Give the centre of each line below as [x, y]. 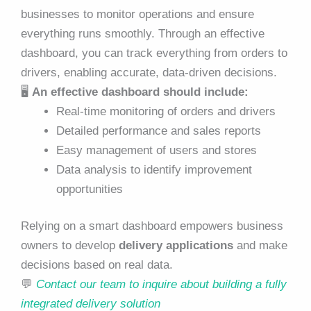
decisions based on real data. [97, 265]
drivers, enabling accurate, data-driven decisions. [149, 72]
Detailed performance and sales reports [159, 131]
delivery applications [176, 246]
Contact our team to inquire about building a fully [161, 285]
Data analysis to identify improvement [154, 169]
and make [260, 246]
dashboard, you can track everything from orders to [154, 53]
